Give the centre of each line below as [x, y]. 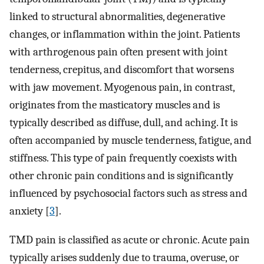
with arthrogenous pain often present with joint [118, 52]
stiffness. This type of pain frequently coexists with [123, 158]
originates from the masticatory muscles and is [115, 105]
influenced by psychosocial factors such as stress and [128, 194]
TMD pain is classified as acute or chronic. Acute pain [130, 240]
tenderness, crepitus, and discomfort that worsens [122, 70]
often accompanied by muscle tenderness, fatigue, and [131, 141]
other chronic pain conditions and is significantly [121, 176]
